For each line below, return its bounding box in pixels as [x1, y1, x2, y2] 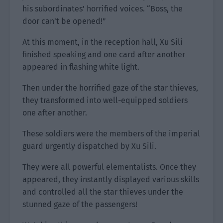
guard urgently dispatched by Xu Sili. [22, 141, 156, 151]
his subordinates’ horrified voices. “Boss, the [22, 4, 183, 13]
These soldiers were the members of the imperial [22, 129, 200, 138]
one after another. [22, 108, 87, 117]
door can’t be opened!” [22, 16, 106, 26]
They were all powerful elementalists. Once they [22, 162, 196, 172]
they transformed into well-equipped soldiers [22, 96, 188, 105]
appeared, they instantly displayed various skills [22, 175, 199, 184]
